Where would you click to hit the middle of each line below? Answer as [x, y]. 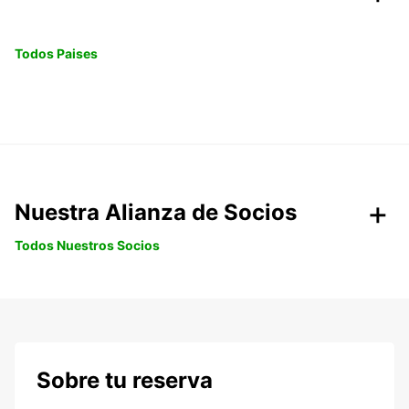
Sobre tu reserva [125, 381]
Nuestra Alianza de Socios [156, 213]
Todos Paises [56, 54]
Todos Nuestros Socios [87, 246]
